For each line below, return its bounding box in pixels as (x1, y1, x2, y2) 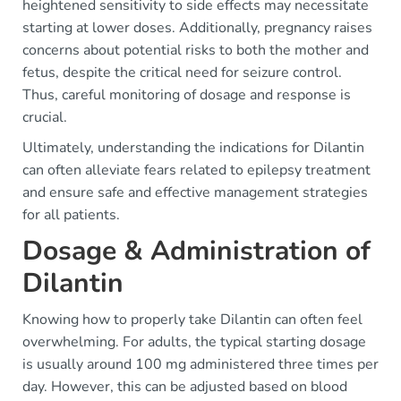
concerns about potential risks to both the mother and (22, 40, 369, 60)
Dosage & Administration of (22, 233, 371, 269)
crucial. (22, 107, 67, 127)
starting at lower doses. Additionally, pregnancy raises (22, 18, 372, 38)
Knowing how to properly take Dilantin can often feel (22, 310, 363, 329)
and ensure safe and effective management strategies (22, 183, 368, 202)
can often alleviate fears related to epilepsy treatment (22, 160, 371, 180)
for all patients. (22, 205, 120, 225)
